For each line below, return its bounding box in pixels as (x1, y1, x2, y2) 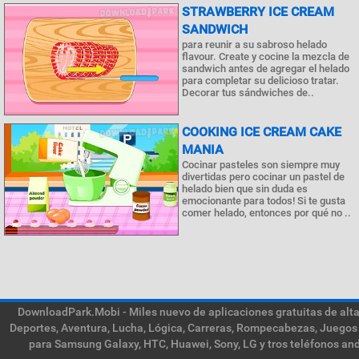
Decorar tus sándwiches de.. (182, 87, 314, 99)
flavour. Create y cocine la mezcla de (182, 50, 349, 63)
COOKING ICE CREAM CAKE (182, 124, 341, 139)
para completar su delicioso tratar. (182, 75, 339, 87)
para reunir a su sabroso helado (182, 38, 327, 50)
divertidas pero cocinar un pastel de (182, 171, 345, 183)
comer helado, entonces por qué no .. (182, 207, 351, 219)
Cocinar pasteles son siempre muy (182, 159, 340, 171)
